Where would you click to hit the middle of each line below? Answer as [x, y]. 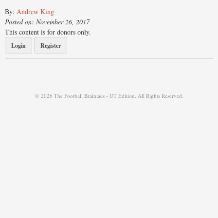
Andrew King [35, 12]
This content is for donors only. [48, 32]
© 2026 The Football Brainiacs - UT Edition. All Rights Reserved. [109, 96]
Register [51, 46]
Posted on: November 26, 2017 [47, 22]
